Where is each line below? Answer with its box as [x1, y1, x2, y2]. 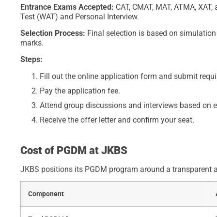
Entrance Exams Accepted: [20, 2, 116, 12]
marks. [20, 38, 44, 48]
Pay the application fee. [40, 86, 120, 95]
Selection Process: [20, 29, 87, 38]
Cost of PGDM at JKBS [20, 144, 127, 156]
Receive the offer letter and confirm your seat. [40, 115, 194, 124]
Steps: [20, 55, 43, 64]
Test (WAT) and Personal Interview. [20, 12, 139, 21]
